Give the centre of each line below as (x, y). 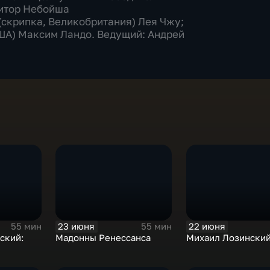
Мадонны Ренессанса (103, 237)
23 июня (77, 226)
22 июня (207, 226)
